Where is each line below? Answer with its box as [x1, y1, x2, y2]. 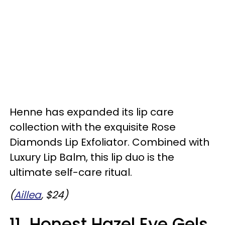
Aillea [14, 188, 41, 202]
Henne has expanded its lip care [10, 105, 174, 120]
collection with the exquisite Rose [10, 120, 176, 135]
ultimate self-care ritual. [10, 165, 132, 180]
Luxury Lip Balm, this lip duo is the [10, 150, 174, 165]
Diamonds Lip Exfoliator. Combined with [10, 135, 209, 150]
